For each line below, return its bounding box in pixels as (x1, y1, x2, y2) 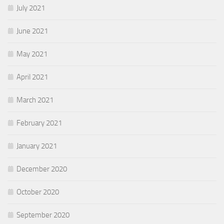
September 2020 (16, 210, 69, 220)
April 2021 (16, 72, 48, 82)
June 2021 (16, 26, 48, 36)
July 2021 (16, 3, 45, 13)
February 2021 (16, 118, 62, 128)
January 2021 (16, 141, 57, 151)
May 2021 (16, 49, 47, 59)
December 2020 (16, 164, 67, 174)
